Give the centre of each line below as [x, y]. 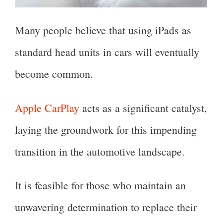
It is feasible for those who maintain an [100, 185]
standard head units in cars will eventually [107, 52]
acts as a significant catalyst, [143, 108]
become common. [54, 74]
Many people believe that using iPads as [103, 30]
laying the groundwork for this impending [106, 129]
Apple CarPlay [47, 108]
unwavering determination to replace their [106, 207]
